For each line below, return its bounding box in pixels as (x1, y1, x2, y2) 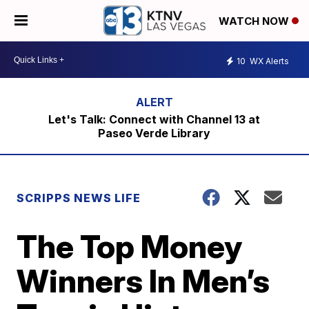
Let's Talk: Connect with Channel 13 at (48, 112, 261, 126)
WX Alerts (248, 55, 289, 66)
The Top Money (17, 227, 243, 266)
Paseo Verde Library (98, 126, 211, 140)
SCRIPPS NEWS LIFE (17, 191, 141, 205)
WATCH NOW (219, 14, 292, 28)
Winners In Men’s (17, 261, 270, 300)
